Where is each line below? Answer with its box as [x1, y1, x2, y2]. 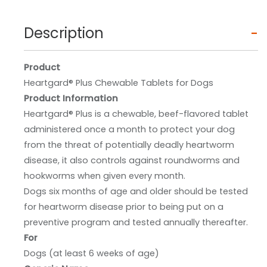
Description [24, 23, 104, 44]
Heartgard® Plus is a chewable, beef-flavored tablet [24, 108, 249, 120]
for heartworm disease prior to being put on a [24, 201, 223, 213]
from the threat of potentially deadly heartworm [24, 139, 234, 151]
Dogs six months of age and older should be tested [24, 185, 248, 198]
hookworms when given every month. [24, 170, 185, 182]
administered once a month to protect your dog [24, 123, 235, 136]
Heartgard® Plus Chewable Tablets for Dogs [24, 77, 213, 89]
